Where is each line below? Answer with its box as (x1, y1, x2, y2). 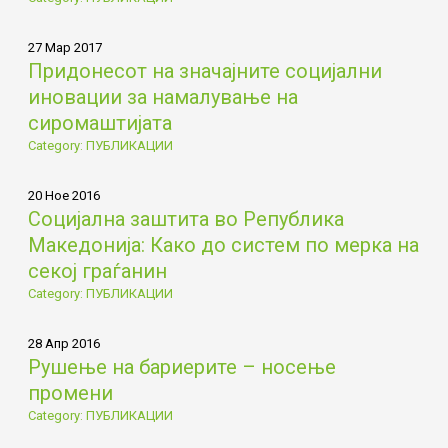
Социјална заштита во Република (27, 206, 344, 231)
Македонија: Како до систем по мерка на (27, 232, 419, 257)
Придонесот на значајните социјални (27, 58, 382, 83)
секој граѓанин (27, 258, 167, 283)
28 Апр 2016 (27, 335, 100, 351)
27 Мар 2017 (27, 39, 102, 55)
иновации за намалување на (27, 84, 298, 109)
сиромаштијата (27, 110, 172, 135)
